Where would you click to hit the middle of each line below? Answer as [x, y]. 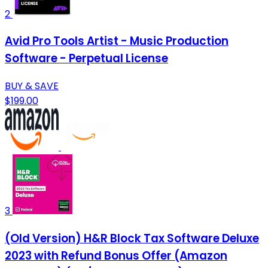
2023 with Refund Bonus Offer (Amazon [116, 255]
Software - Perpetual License [86, 59]
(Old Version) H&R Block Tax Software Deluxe [132, 238]
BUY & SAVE [32, 86]
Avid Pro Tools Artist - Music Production [117, 41]
